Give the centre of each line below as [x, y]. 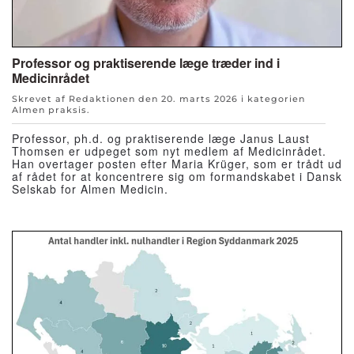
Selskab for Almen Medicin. [90, 188]
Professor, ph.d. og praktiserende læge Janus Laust [161, 138]
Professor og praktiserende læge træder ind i [146, 62]
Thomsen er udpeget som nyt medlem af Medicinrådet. [169, 151]
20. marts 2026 [200, 98]
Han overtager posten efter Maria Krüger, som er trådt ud [177, 163]
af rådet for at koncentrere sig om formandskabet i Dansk [177, 176]
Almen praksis [49, 109]
